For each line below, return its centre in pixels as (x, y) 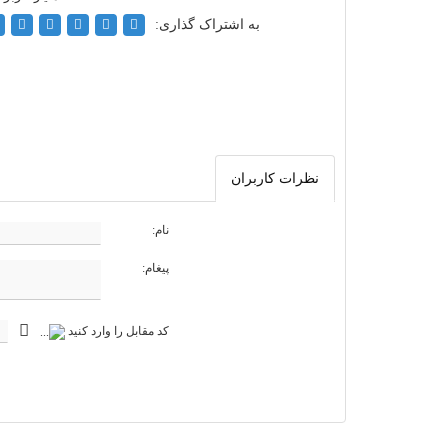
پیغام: (155, 268)
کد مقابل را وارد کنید (118, 331)
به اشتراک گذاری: (206, 24)
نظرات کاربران (275, 178)
